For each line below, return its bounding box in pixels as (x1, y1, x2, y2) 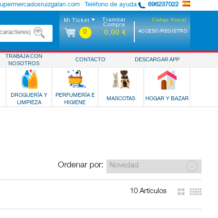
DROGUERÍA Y (11, 93, 48, 98)
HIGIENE (64, 100, 86, 106)
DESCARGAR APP (134, 56, 180, 62)
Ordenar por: (57, 162, 104, 170)
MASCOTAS (107, 96, 136, 102)
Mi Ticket (63, 17, 90, 23)
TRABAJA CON (5, 53, 43, 59)
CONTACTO (75, 56, 106, 62)
